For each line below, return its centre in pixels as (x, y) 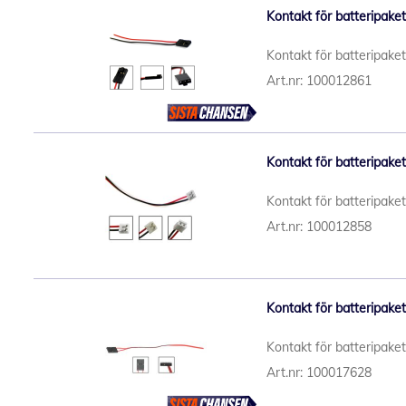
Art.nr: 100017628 (319, 372)
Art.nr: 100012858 (319, 227)
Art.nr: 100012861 (319, 81)
